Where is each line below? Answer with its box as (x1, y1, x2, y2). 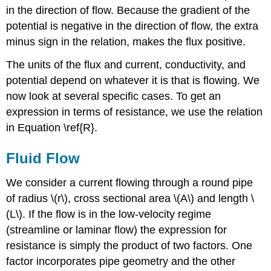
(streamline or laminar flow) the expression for (6, 224, 227, 237)
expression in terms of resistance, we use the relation (6, 106, 263, 119)
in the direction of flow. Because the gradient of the (6, 4, 250, 16)
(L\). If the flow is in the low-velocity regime (6, 208, 212, 221)
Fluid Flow (6, 150, 80, 167)
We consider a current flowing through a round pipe (6, 177, 253, 189)
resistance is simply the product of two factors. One (6, 240, 253, 252)
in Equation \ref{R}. (6, 122, 98, 134)
